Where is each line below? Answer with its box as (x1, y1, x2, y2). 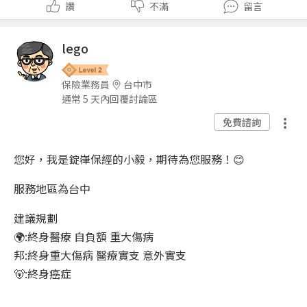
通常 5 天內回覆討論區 (62, 91, 158, 106)
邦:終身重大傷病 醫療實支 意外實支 (14, 246, 186, 263)
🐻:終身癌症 (14, 265, 71, 282)
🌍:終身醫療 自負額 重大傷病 (14, 228, 153, 245)
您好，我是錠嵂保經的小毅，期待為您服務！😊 (14, 150, 245, 167)
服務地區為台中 (14, 180, 90, 197)
